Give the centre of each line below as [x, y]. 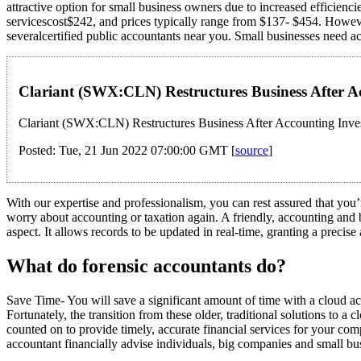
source [252, 151]
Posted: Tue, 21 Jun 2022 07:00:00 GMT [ [127, 151]
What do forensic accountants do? [146, 266]
